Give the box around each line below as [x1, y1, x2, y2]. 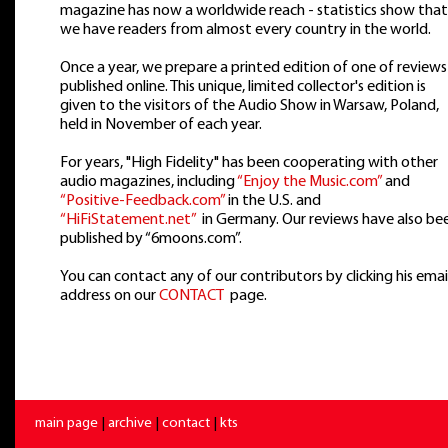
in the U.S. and [225, 193, 321, 209]
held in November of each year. [60, 117, 262, 133]
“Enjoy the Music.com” [237, 174, 382, 190]
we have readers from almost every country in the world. [60, 22, 431, 38]
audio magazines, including [60, 174, 237, 190]
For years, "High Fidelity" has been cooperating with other [60, 155, 438, 171]
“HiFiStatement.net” [60, 212, 199, 228]
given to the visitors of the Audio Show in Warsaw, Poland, [60, 98, 439, 114]
